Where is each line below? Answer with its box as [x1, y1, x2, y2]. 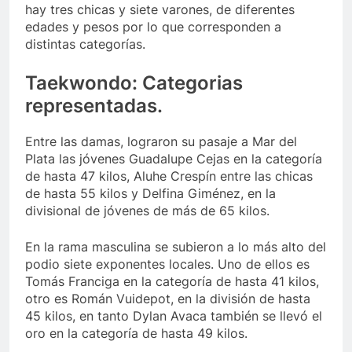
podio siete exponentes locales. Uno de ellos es [25, 256, 310, 273]
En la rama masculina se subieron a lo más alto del [25, 239, 326, 255]
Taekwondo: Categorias [25, 71, 243, 95]
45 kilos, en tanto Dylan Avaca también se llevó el [25, 308, 322, 324]
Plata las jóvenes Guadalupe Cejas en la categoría [25, 151, 322, 167]
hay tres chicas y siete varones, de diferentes [25, 2, 295, 18]
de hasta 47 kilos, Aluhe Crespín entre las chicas [25, 168, 313, 185]
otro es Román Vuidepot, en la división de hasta [25, 291, 310, 307]
